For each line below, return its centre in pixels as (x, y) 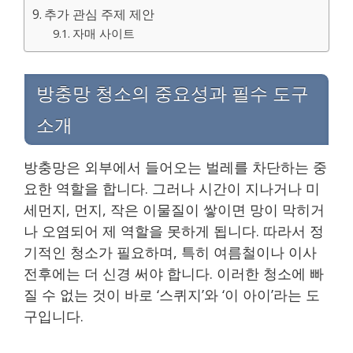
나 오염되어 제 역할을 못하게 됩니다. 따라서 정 (174, 230)
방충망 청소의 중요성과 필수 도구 (173, 93)
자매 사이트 (103, 33)
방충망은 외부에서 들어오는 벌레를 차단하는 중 (175, 167)
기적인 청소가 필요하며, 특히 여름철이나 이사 (170, 252)
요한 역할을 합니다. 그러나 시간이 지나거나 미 (172, 188)
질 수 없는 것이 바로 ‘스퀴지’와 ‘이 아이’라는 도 (172, 294)
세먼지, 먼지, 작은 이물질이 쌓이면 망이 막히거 (174, 209)
